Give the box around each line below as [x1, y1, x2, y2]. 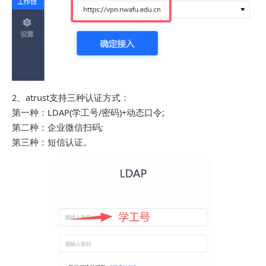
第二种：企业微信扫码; [12, 121, 103, 133]
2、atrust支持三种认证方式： [12, 91, 129, 103]
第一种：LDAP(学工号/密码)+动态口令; [12, 106, 164, 118]
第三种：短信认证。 [12, 135, 92, 148]
